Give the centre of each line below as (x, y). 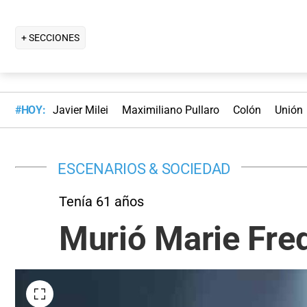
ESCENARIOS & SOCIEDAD (144, 168)
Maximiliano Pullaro (170, 110)
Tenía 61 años (101, 201)
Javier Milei (80, 110)
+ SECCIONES (50, 37)
